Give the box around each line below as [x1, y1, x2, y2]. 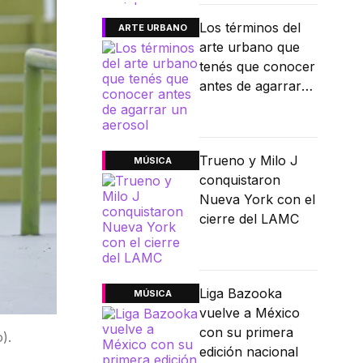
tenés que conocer [199, 58, 315, 75]
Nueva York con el [199, 191, 315, 208]
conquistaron [199, 172, 280, 189]
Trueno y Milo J [199, 152, 298, 169]
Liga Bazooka [199, 285, 282, 302]
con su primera [199, 324, 293, 341]
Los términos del [199, 19, 301, 36]
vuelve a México [199, 305, 300, 322]
